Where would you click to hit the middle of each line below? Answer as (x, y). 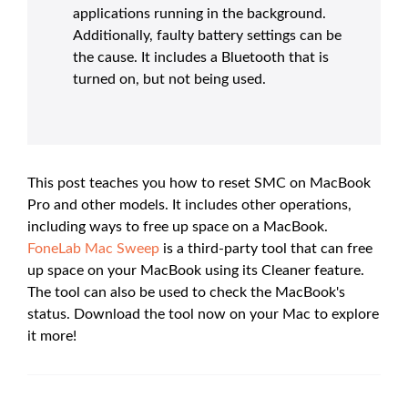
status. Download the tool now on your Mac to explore (203, 314)
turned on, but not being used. (169, 79)
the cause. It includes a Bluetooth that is (201, 57)
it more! (52, 336)
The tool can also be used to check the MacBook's (186, 292)
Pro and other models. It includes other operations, (189, 204)
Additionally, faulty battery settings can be (207, 35)
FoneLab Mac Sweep (93, 248)
